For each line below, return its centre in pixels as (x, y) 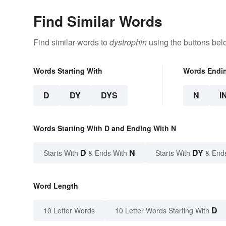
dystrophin (128, 42)
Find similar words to (71, 42)
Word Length (56, 186)
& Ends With (108, 153)
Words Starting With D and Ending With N (105, 128)
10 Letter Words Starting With (162, 211)
